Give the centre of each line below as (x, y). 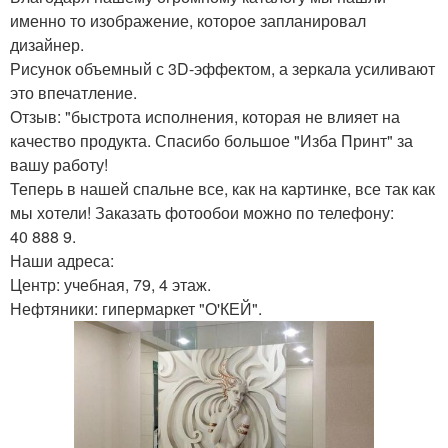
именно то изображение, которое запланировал (188, 20)
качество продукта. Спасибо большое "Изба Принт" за (211, 140)
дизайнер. (47, 44)
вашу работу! (59, 164)
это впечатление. (73, 92)
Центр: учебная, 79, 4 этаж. (110, 284)
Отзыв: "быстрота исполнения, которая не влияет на (205, 116)
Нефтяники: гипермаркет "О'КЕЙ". (136, 308)
